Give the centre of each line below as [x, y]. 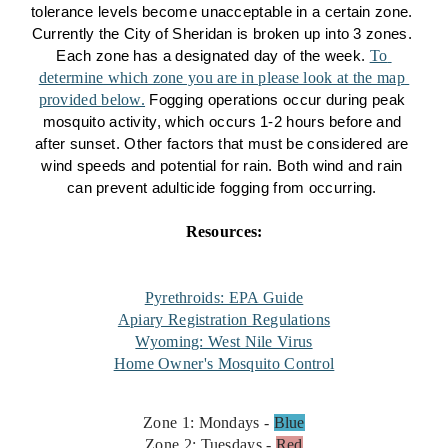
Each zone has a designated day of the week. [213, 56]
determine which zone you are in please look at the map [221, 77]
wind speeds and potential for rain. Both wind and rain [222, 166]
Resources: [224, 231]
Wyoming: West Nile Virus [224, 341]
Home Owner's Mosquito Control [224, 363]
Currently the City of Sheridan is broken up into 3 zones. [221, 34]
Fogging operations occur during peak [275, 100]
